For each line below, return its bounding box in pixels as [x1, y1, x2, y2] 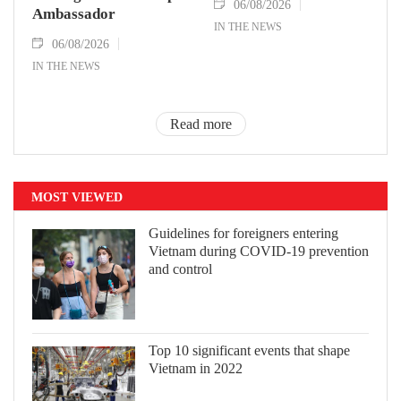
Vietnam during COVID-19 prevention [149, 242, 369, 260]
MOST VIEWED [31, 188, 123, 204]
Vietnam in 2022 [149, 359, 243, 377]
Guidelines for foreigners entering [149, 224, 338, 242]
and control [149, 260, 212, 277]
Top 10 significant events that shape [149, 341, 350, 359]
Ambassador [32, 4, 115, 22]
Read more [169, 115, 232, 132]
